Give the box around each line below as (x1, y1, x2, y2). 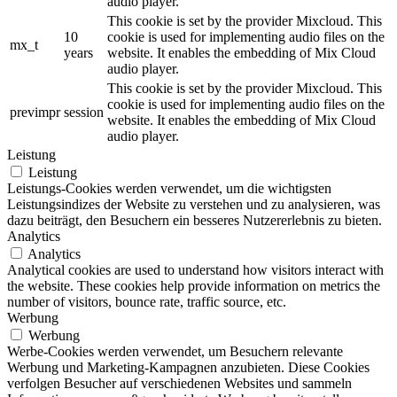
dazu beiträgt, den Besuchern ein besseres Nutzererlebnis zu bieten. (7, 213, 382, 229)
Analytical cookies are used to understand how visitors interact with (7, 262, 384, 278)
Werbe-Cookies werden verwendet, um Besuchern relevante (7, 344, 343, 360)
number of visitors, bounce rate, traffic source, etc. (7, 294, 286, 310)
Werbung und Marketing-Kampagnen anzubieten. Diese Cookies (7, 360, 370, 376)
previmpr (10, 105, 60, 121)
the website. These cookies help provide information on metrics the (7, 278, 380, 294)
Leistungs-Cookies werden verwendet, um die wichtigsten (7, 181, 331, 197)
